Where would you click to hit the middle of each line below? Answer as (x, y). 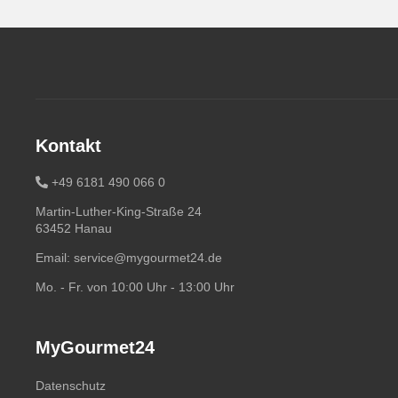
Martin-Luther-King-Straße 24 (119, 211)
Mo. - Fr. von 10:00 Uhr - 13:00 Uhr (135, 287)
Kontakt (68, 146)
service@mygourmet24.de (148, 258)
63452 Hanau (74, 228)
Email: (55, 258)
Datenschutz (71, 386)
